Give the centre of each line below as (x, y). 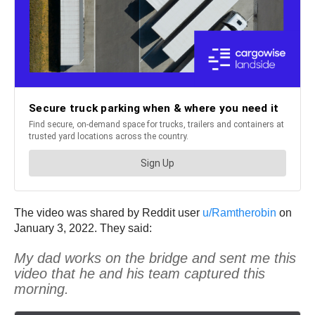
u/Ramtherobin (239, 213)
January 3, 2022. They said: (83, 229)
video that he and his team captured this (140, 274)
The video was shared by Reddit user (108, 213)
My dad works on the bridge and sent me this (155, 258)
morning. (41, 289)
